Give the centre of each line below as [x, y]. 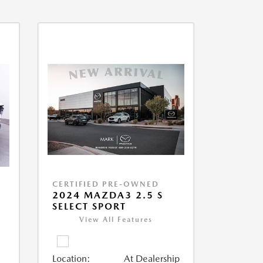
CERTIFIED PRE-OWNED [105, 184]
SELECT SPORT [89, 207]
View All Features [116, 220]
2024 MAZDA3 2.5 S [107, 195]
